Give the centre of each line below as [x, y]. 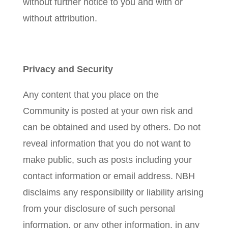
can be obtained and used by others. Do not [111, 127]
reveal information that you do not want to [107, 144]
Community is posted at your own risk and [108, 111]
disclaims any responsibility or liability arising [113, 192]
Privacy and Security [68, 69]
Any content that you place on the [91, 95]
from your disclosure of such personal [99, 209]
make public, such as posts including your [107, 160]
